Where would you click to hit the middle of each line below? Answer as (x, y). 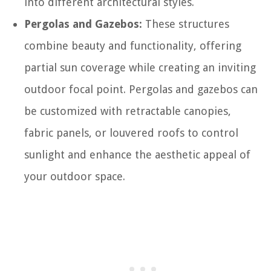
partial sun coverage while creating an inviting (140, 67)
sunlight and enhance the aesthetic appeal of (137, 154)
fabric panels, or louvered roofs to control (131, 132)
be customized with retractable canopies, (128, 111)
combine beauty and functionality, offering (133, 45)
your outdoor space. (75, 176)
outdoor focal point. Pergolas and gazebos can (141, 89)
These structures (186, 24)
